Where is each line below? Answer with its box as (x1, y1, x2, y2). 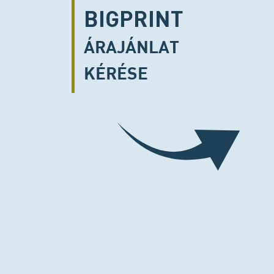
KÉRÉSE (84, 62, 148, 84)
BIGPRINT (84, 4, 183, 32)
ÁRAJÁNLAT (84, 35, 179, 57)
